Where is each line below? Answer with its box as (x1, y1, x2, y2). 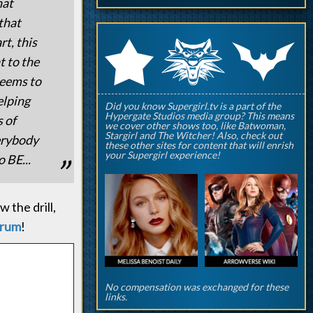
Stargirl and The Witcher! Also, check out (105, 129, 282, 141)
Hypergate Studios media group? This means (105, 110, 294, 122)
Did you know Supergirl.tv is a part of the (105, 100, 281, 112)
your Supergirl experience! (105, 149, 220, 161)
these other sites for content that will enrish (105, 139, 293, 151)
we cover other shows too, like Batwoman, (105, 119, 286, 131)
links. (105, 291, 127, 303)
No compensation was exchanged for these (105, 281, 289, 293)
